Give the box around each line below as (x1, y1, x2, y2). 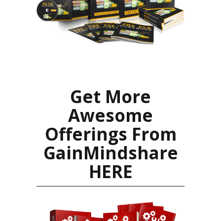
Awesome (68, 103, 153, 127)
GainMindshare (43, 141, 178, 164)
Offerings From (44, 122, 177, 146)
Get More (70, 84, 151, 108)
